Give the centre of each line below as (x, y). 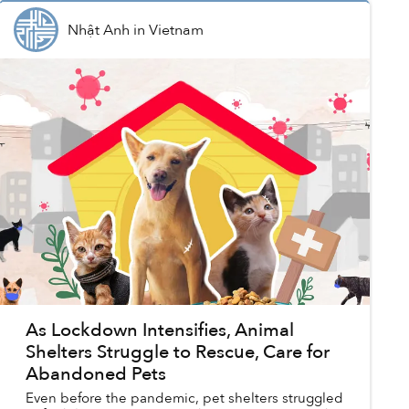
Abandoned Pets (95, 374)
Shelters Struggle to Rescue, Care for (177, 352)
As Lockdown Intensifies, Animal (159, 330)
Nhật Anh (98, 30)
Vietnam (176, 30)
